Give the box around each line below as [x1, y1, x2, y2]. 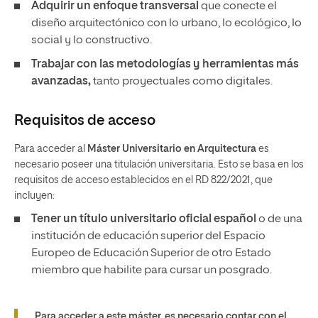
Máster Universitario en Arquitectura [87, 144, 256, 154]
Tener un [31, 214, 77, 225]
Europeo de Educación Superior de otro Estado [31, 248, 271, 259]
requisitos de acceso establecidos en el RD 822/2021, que [14, 175, 273, 185]
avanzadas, [31, 76, 91, 87]
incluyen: [14, 191, 55, 201]
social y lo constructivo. [31, 35, 152, 46]
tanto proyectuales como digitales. [91, 76, 273, 87]
